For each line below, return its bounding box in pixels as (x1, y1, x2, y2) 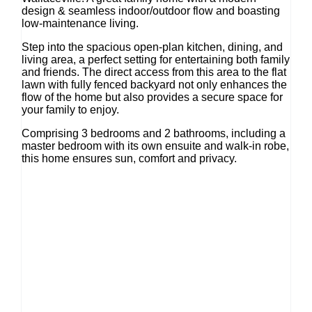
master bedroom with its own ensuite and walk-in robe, (21, 140, 289, 153)
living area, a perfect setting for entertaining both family (21, 54, 290, 66)
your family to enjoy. (21, 104, 119, 116)
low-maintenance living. (21, 17, 141, 30)
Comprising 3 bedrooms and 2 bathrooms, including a (21, 127, 286, 140)
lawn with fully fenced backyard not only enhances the (21, 79, 287, 91)
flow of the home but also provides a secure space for (21, 91, 283, 104)
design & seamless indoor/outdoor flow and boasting (21, 5, 280, 17)
